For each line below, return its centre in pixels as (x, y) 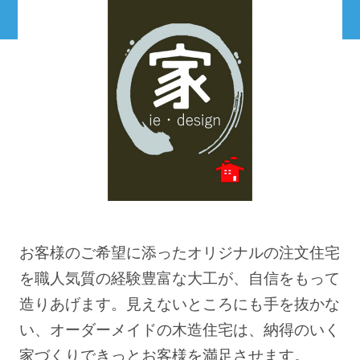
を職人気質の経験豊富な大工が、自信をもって (180, 276)
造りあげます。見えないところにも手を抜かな (180, 302)
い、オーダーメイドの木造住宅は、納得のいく (180, 328)
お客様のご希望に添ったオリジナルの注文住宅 (180, 251)
